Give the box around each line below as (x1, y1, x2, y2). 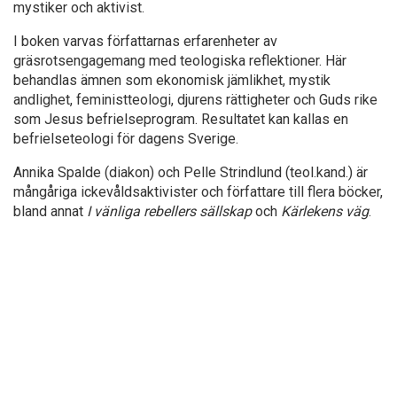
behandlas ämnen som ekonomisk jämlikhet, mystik (13, 71, 331, 89)
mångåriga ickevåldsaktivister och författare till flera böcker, (13, 183, 383, 200)
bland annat (13, 202, 87, 220)
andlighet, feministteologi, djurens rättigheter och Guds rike (13, 90, 378, 108)
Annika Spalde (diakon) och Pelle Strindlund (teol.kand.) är (13, 163, 368, 181)
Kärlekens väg (281, 202, 369, 220)
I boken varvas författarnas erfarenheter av (13, 32, 277, 50)
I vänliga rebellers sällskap (87, 202, 255, 220)
